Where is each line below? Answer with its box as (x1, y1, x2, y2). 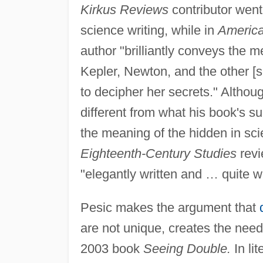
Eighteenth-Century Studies (80, 146, 237, 161)
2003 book (80, 241, 143, 257)
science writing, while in (80, 23, 218, 38)
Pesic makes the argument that (80, 200, 259, 215)
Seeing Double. (143, 241, 231, 257)
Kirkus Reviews (80, 2, 168, 18)
